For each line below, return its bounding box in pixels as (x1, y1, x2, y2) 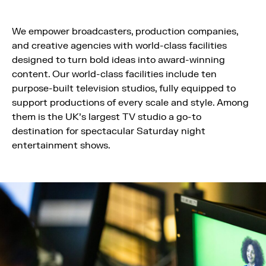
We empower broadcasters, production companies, (12, 26, 238, 37)
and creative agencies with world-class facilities (12, 40, 227, 52)
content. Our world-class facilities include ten (12, 68, 217, 80)
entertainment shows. (12, 140, 110, 151)
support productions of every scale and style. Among (12, 97, 249, 109)
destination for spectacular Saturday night (12, 125, 205, 137)
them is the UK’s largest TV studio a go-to (12, 111, 201, 123)
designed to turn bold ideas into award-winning (12, 54, 225, 66)
